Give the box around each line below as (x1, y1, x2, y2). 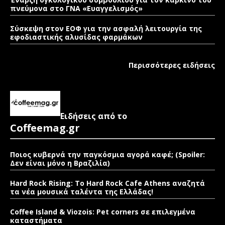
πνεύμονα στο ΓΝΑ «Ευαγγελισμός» (10, 4, 143, 14)
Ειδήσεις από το (60, 110, 127, 122)
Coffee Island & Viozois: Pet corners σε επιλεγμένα (10, 207, 195, 217)
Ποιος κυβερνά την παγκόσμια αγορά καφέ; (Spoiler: (10, 150, 205, 160)
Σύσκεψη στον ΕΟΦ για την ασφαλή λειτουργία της (10, 24, 202, 34)
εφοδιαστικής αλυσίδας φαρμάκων (10, 32, 143, 42)
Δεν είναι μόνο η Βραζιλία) (10, 158, 110, 168)
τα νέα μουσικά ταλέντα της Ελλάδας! (10, 187, 153, 197)
